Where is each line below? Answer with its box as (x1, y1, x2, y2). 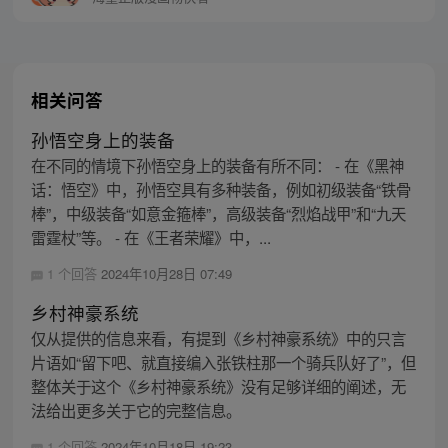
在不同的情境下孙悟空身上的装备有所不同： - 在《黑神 (30, 154, 404, 177)
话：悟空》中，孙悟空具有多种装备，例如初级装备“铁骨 (30, 178, 411, 201)
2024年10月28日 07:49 (100, 264, 232, 284)
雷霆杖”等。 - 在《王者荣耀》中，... (30, 226, 271, 249)
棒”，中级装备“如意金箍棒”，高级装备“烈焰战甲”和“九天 (30, 202, 406, 225)
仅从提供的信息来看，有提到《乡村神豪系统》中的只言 (30, 327, 406, 350)
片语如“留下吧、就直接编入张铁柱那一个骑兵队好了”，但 (30, 351, 416, 374)
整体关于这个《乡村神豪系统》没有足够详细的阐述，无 (30, 375, 406, 398)
